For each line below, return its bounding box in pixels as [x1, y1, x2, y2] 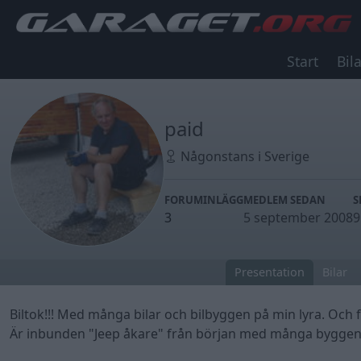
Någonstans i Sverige [177, 147, 309, 165]
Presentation [234, 264, 305, 280]
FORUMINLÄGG [164, 193, 243, 207]
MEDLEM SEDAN [243, 193, 326, 207]
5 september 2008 [243, 209, 353, 226]
